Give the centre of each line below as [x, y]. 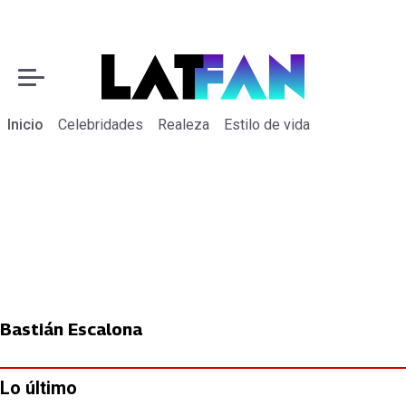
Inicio [25, 125]
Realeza [184, 125]
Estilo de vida [267, 125]
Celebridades [101, 125]
